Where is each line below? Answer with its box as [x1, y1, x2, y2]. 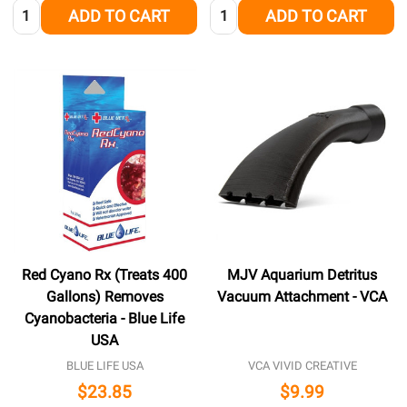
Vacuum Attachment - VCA [217, 287, 388, 305]
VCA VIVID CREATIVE [247, 358, 357, 372]
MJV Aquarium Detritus [227, 265, 378, 283]
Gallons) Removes [45, 287, 164, 305]
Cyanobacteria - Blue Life [25, 309, 185, 327]
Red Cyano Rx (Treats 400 [22, 265, 188, 283]
